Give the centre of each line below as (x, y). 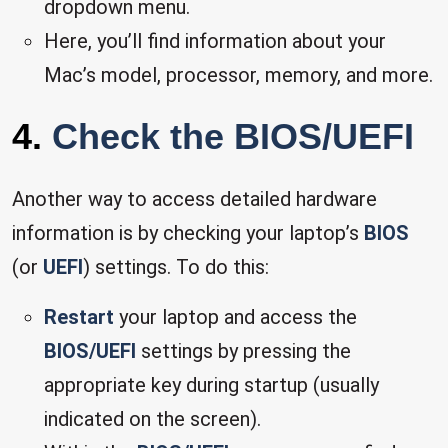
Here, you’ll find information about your (215, 41)
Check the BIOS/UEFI (233, 136)
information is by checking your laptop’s (188, 233)
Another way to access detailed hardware (194, 199)
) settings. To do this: (176, 267)
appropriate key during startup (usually (211, 385)
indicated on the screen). (152, 419)
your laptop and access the (235, 317)
